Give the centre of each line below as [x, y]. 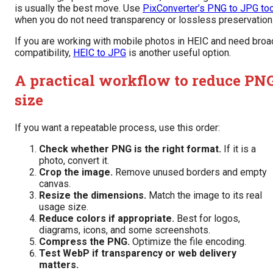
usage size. [64, 207]
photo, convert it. [74, 160]
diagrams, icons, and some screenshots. [125, 230]
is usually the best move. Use [79, 9]
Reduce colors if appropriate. [107, 218]
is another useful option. [179, 53]
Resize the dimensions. [93, 195]
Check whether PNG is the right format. [130, 149]
